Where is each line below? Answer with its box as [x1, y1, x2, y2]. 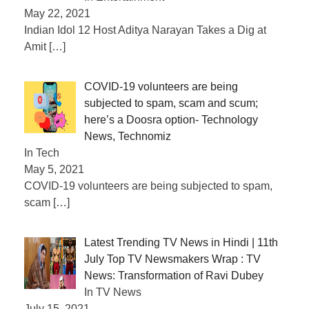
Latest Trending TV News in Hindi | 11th [84, 236, 278, 248]
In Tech [24, 146, 59, 159]
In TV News [84, 286, 141, 298]
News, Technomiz [84, 130, 171, 142]
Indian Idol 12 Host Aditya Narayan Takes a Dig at [24, 23, 266, 36]
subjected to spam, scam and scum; [84, 97, 258, 109]
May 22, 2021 [24, 7, 90, 19]
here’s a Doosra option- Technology [84, 113, 258, 126]
